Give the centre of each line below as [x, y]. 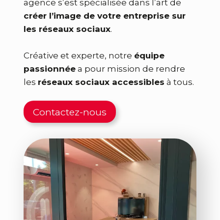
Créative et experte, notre [79, 55]
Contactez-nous [70, 112]
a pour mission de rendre [130, 69]
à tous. [179, 82]
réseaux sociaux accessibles [101, 82]
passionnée [50, 69]
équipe [149, 55]
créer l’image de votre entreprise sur [105, 16]
